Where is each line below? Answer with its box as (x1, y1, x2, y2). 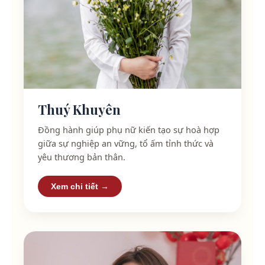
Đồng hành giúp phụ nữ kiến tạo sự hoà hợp (38, 123, 219, 135)
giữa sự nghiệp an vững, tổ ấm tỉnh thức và (38, 137, 214, 149)
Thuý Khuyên (38, 100, 121, 118)
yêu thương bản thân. (38, 150, 125, 163)
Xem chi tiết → (51, 181, 109, 191)
